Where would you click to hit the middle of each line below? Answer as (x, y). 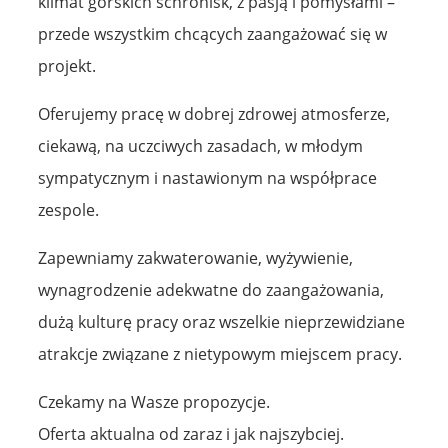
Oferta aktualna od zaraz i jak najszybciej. (191, 433)
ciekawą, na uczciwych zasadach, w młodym (200, 145)
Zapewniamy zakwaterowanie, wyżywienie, (195, 257)
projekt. (67, 65)
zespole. (68, 209)
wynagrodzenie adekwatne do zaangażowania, (211, 289)
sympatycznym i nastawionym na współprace (207, 177)
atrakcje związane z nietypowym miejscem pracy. (220, 353)
